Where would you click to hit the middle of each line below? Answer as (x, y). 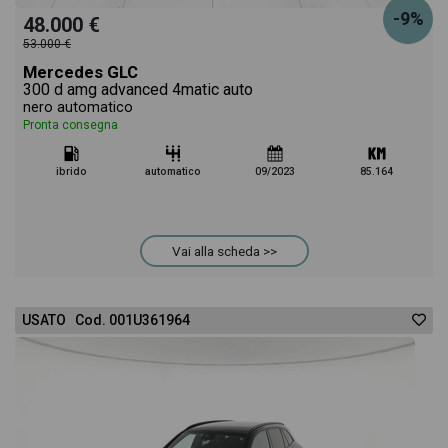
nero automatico (78, 107)
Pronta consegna (70, 125)
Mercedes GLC (80, 72)
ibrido (71, 171)
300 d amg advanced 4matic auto (138, 89)
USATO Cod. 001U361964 (106, 320)
